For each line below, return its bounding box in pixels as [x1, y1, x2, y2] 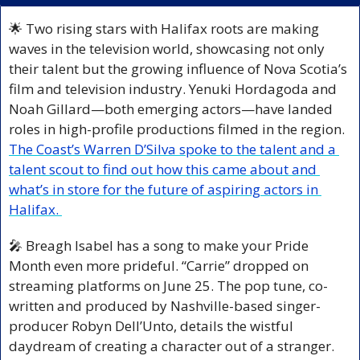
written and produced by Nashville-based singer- [9, 296, 321, 315]
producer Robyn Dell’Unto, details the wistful [9, 316, 293, 335]
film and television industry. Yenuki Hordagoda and [9, 79, 337, 98]
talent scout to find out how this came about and [9, 159, 317, 178]
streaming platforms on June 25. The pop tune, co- [9, 276, 328, 295]
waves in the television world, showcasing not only [9, 39, 325, 58]
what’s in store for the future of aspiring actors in [9, 179, 318, 198]
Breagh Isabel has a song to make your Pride [22, 235, 309, 255]
